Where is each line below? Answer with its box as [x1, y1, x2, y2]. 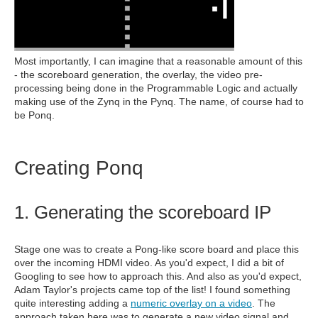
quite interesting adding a [14, 297, 131, 309]
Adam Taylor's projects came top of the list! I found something [14, 284, 290, 295]
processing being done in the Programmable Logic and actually [14, 82, 297, 94]
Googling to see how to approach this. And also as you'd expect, [14, 270, 302, 282]
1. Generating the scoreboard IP [14, 202, 271, 223]
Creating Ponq [14, 157, 143, 179]
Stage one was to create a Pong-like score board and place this [14, 243, 299, 255]
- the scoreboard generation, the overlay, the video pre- [14, 69, 263, 80]
